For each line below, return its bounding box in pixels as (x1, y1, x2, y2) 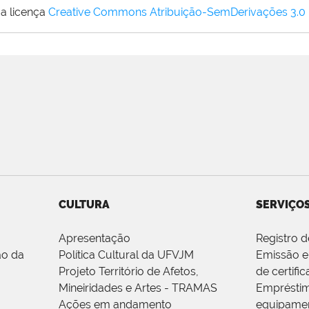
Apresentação (58, 232, 130, 246)
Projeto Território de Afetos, (58, 265, 199, 279)
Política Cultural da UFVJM (58, 248, 194, 262)
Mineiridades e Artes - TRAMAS (58, 281, 217, 295)
